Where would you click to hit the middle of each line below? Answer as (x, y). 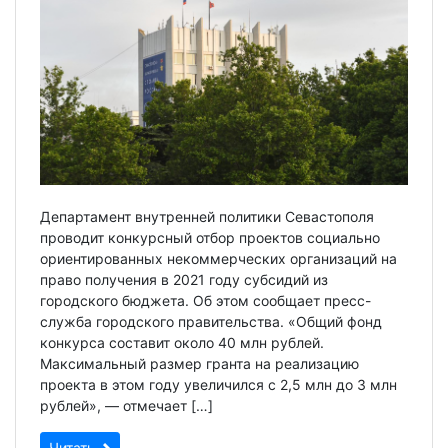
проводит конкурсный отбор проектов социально (210, 237)
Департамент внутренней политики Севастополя (207, 216)
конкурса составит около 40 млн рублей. (182, 342)
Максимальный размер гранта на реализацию (199, 363)
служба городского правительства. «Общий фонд (211, 321)
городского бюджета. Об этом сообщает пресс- (205, 300)
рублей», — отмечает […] (126, 405)
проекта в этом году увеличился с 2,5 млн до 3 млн (218, 384)
